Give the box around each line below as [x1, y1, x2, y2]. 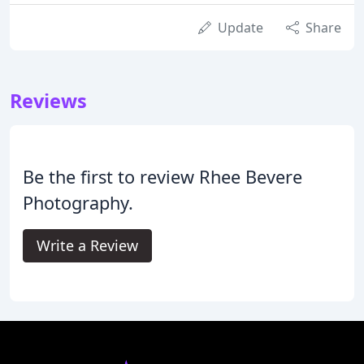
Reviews [10, 87, 87, 114]
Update [218, 18, 263, 37]
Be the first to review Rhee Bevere [23, 164, 302, 188]
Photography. [23, 190, 133, 214]
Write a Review [37, 235, 138, 255]
